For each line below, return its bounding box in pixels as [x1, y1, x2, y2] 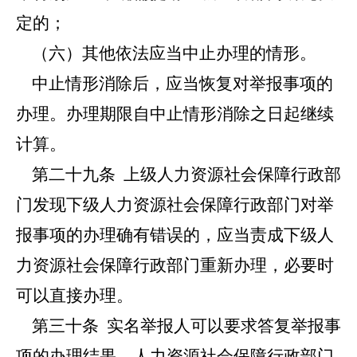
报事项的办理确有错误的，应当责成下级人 [16, 226, 334, 245]
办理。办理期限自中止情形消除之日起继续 [16, 104, 334, 124]
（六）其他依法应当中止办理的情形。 [16, 44, 316, 63]
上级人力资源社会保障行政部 [116, 165, 341, 184]
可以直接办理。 [16, 286, 133, 305]
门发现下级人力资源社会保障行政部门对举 [16, 195, 334, 214]
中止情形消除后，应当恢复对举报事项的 [16, 74, 333, 93]
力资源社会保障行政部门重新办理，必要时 [16, 256, 334, 275]
